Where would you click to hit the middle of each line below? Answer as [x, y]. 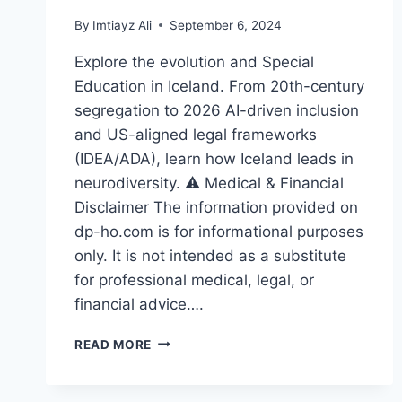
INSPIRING [185, 358]
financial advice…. [139, 304]
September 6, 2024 [226, 25]
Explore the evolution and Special [194, 61]
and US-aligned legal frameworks [196, 134]
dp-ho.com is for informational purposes [219, 231]
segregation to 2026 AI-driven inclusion [217, 110]
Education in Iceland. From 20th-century [219, 86]
